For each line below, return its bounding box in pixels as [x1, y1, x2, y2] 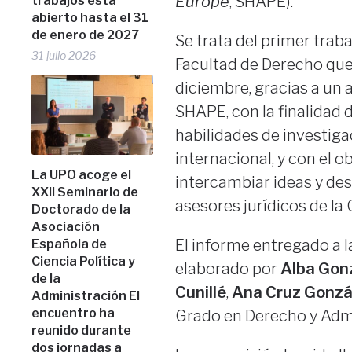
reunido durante [31, 322, 132, 338]
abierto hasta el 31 [31, 10, 149, 26]
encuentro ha [31, 305, 115, 321]
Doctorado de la [31, 201, 131, 217]
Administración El [31, 288, 141, 303]
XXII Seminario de [31, 184, 139, 200]
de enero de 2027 [31, 27, 140, 43]
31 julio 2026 [31, 49, 97, 63]
